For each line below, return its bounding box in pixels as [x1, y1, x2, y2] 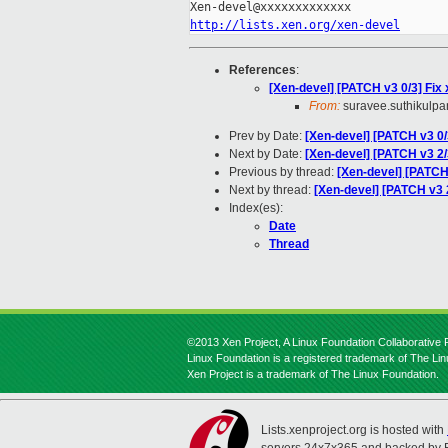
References [229, 63, 296, 78]
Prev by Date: [229, 129, 305, 144]
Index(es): [229, 201, 283, 216]
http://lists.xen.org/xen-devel [190, 18, 400, 33]
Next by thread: [229, 183, 314, 198]
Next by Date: [229, 147, 305, 162]
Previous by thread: [229, 165, 337, 180]
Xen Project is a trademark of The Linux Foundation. [187, 368, 439, 380]
